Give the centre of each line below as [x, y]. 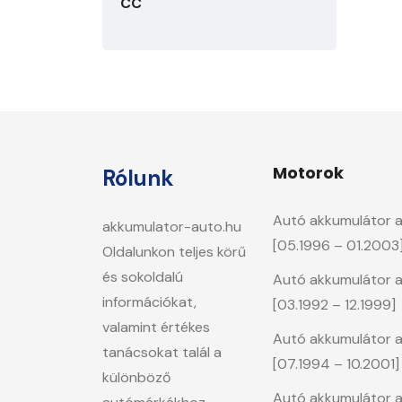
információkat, [149, 302]
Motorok [308, 173]
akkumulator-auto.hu [172, 227]
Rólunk [138, 178]
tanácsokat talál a [162, 352]
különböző [136, 377]
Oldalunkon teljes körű [174, 252]
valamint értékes [156, 327]
